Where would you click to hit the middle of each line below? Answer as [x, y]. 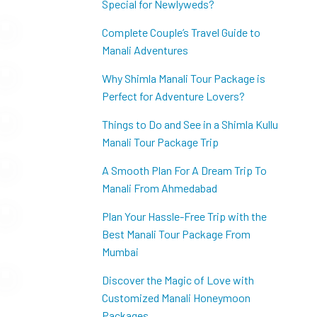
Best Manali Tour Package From [176, 234]
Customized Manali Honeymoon [176, 298]
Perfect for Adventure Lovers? [173, 96]
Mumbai [120, 252]
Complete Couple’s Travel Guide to [181, 32]
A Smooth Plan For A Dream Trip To [184, 170]
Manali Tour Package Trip [160, 142]
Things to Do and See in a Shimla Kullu [190, 124]
